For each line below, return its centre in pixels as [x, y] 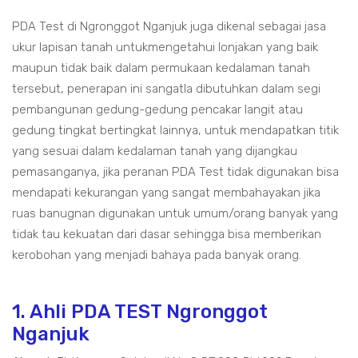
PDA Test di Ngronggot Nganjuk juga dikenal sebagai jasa [169, 26]
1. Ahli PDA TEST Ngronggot [140, 312]
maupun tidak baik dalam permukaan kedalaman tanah [161, 68]
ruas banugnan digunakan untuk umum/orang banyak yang [175, 213]
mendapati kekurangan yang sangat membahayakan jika [166, 193]
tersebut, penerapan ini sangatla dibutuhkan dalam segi [166, 89]
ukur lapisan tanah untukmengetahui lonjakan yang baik [165, 47]
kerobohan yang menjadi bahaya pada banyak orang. [157, 255]
